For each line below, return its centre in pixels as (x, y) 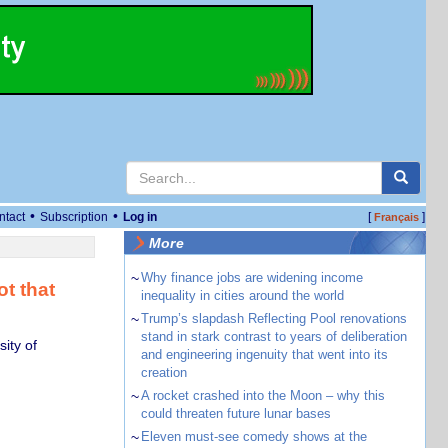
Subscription (74, 217)
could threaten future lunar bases (235, 413)
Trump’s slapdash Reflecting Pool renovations (273, 318)
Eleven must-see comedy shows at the (253, 436)
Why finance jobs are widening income (251, 277)
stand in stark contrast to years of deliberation (273, 336)
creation (163, 372)
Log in (140, 217)
